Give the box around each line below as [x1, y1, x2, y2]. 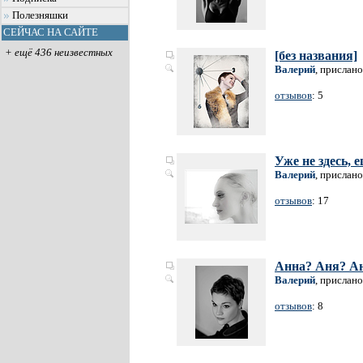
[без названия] [275, 49, 357, 62]
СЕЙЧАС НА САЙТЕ [3, 27, 98, 38]
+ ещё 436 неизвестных [4, 46, 113, 58]
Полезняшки [12, 10, 68, 21]
